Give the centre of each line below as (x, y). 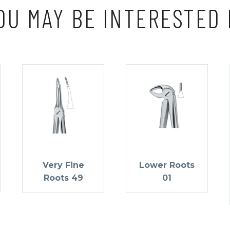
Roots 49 (63, 178)
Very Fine (63, 165)
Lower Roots (167, 165)
